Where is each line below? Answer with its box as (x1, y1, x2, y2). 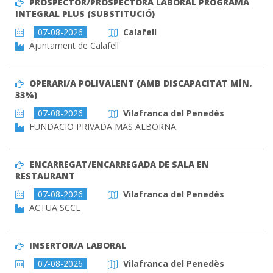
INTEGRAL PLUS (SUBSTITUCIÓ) (15, 7, 155, 19)
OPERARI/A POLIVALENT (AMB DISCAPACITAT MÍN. (29, 77, 252, 89)
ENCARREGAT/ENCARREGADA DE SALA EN (29, 158, 209, 170)
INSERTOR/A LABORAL (29, 239, 126, 251)
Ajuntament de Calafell (26, 39, 119, 51)
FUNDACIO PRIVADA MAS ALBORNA (26, 120, 176, 132)
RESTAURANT (15, 169, 75, 182)
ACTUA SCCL (26, 201, 80, 213)
